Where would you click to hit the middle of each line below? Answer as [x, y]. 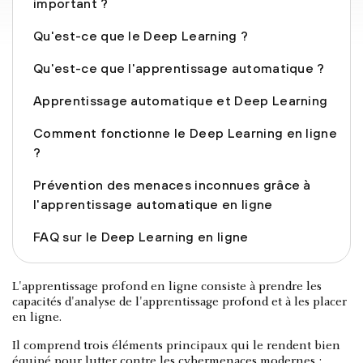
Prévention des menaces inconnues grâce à [172, 184]
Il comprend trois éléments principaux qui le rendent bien [176, 346]
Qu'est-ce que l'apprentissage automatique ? [179, 68]
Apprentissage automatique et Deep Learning [181, 100]
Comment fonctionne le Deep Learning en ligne [186, 132]
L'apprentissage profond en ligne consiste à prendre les [167, 286]
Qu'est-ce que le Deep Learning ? [141, 35]
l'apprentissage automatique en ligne [153, 204]
